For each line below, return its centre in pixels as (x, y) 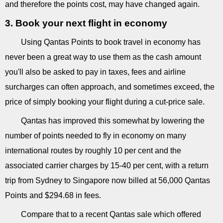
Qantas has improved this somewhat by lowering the (113, 120)
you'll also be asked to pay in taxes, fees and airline (95, 72)
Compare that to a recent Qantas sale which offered (111, 214)
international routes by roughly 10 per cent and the (93, 150)
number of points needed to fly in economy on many (96, 135)
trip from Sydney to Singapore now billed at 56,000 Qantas (108, 180)
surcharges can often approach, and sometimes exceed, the (110, 87)
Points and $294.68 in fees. (53, 195)
